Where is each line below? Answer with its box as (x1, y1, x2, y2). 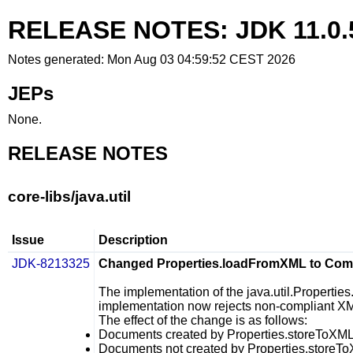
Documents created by (98, 328, 227, 341)
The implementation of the (98, 285, 247, 299)
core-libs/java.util (8, 188, 131, 205)
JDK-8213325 (12, 257, 90, 270)
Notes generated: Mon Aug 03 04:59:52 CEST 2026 (8, 53, 295, 66)
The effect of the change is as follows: (98, 314, 307, 327)
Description (98, 233, 168, 247)
